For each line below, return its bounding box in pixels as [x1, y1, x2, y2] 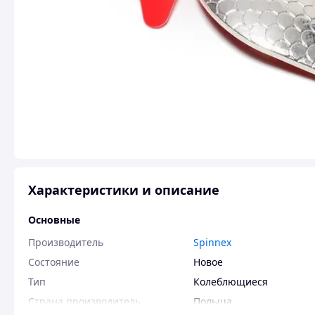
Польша [193, 295, 232, 308]
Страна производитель [28, 295, 141, 308]
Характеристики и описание [28, 181, 219, 198]
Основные [28, 213, 80, 226]
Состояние [28, 255, 79, 269]
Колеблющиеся [193, 275, 268, 288]
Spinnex [193, 236, 231, 249]
